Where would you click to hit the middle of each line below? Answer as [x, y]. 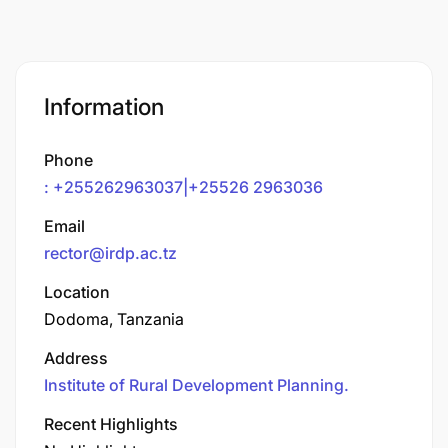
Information [104, 106]
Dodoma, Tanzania [114, 318]
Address [76, 357]
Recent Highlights [111, 423]
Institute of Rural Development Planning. [196, 384]
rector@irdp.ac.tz [110, 252]
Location [77, 291]
